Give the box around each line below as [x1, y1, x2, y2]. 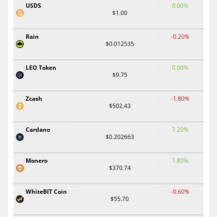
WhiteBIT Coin [26, 187, 67, 196]
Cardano [26, 125, 50, 134]
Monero [26, 156, 47, 165]
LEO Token [26, 63, 56, 72]
